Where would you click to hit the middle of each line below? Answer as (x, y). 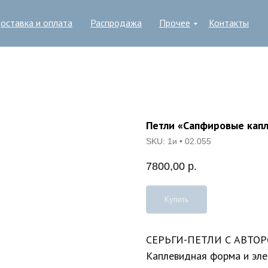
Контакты (229, 23)
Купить (176, 199)
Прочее (175, 23)
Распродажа (116, 23)
